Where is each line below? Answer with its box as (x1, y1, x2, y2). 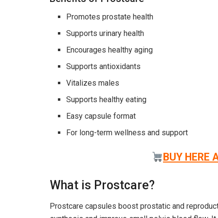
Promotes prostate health (66, 12, 154, 22)
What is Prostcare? (50, 178, 155, 193)
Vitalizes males (66, 78, 120, 88)
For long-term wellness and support (66, 128, 188, 138)
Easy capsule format (66, 111, 136, 121)
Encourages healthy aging (66, 45, 153, 55)
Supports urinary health (66, 29, 145, 38)
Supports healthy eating (66, 95, 147, 105)
